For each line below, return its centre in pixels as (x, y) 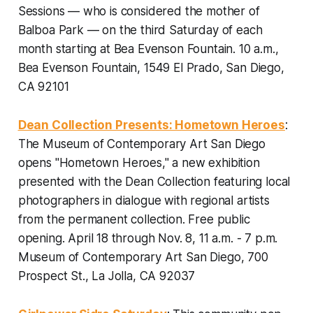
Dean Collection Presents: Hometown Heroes (151, 125)
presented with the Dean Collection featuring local (154, 181)
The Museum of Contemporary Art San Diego (141, 144)
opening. (43, 238)
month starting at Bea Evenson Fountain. (128, 49)
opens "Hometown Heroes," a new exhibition (139, 162)
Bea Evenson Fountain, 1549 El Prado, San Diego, (151, 67)
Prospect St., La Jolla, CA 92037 (107, 276)
